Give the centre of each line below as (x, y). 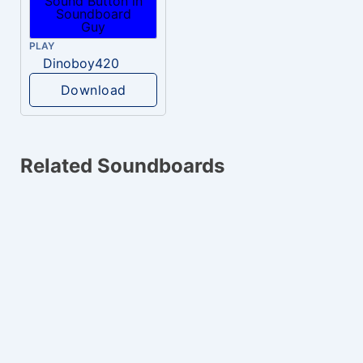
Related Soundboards (122, 166)
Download (93, 90)
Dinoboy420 (81, 64)
